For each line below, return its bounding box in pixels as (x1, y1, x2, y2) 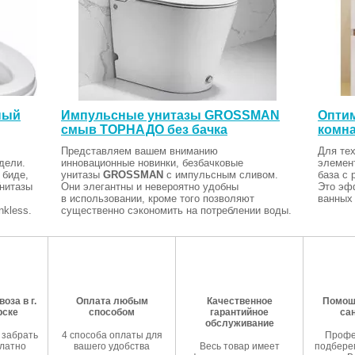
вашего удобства (74, 340, 150, 352)
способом (89, 306, 135, 318)
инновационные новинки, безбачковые (60, 156, 243, 169)
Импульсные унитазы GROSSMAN (60, 108, 280, 122)
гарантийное (210, 306, 269, 318)
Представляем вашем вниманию (60, 144, 218, 157)
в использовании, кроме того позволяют (60, 192, 254, 204)
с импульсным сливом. (162, 168, 278, 181)
